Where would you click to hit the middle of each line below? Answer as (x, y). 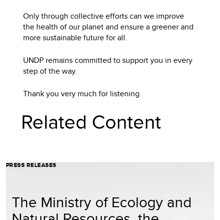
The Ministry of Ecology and (102, 202)
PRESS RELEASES (31, 165)
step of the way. (50, 71)
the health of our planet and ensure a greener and (109, 27)
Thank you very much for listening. (83, 93)
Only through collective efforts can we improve (104, 16)
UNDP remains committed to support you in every (108, 60)
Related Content (91, 121)
